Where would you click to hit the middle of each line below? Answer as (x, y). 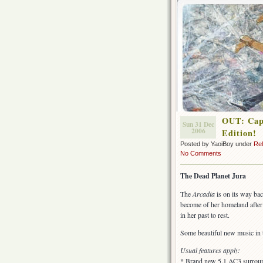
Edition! (239, 133)
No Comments (201, 153)
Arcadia (205, 194)
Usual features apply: (210, 250)
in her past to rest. (205, 215)
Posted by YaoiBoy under (217, 144)
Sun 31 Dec (198, 124)
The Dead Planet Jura (213, 176)
